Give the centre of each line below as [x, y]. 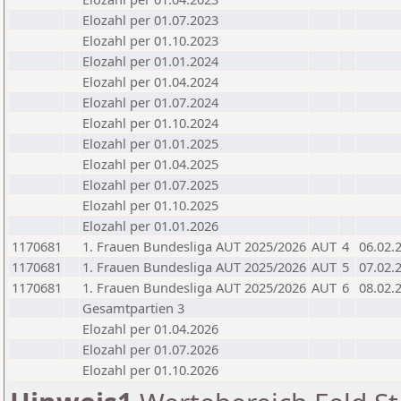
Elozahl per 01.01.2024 [150, 61]
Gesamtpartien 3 [133, 308]
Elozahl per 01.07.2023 [150, 20]
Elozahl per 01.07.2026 [150, 349]
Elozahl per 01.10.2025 [150, 205]
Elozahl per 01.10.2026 [150, 370]
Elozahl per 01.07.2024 [150, 102]
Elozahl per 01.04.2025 [150, 164]
